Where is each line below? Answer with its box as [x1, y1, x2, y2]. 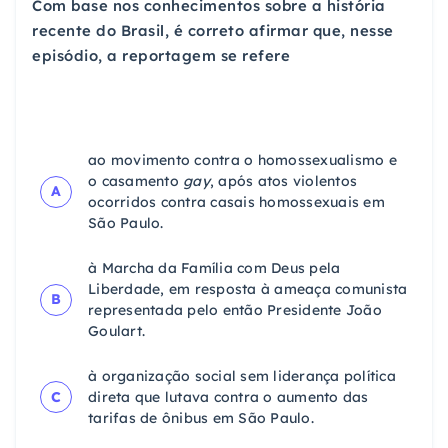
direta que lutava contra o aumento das [88, 387, 369, 406]
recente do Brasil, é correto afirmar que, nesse [32, 20, 394, 40]
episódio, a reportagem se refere [32, 45, 290, 65]
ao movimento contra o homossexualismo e [88, 150, 397, 169]
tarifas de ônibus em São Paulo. [88, 408, 314, 427]
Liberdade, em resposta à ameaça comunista [88, 279, 408, 298]
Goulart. [88, 321, 145, 340]
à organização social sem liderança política [88, 366, 396, 385]
